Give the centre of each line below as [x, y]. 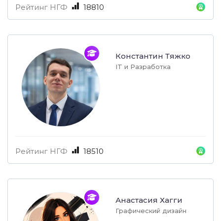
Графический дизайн [151, 211]
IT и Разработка [143, 67]
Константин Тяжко [153, 56]
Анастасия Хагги [149, 200]
